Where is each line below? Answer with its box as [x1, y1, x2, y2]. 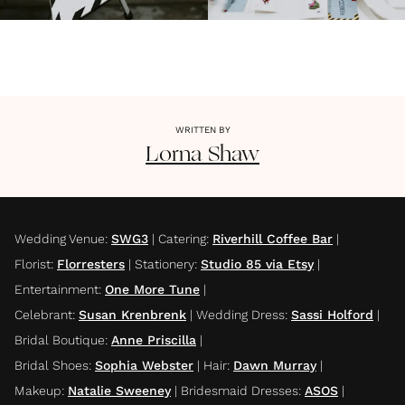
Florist [14, 256, 51, 271]
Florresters [57, 256, 125, 271]
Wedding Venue [14, 231, 105, 246]
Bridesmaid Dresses [181, 382, 298, 398]
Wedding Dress [196, 306, 285, 322]
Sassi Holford [291, 306, 373, 322]
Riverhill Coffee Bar [212, 231, 333, 246]
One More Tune [105, 281, 200, 297]
